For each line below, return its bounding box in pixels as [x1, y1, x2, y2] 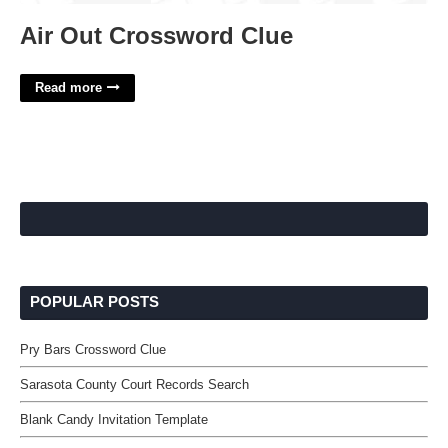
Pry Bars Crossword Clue [20, 342, 166, 357]
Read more [35, 80, 102, 95]
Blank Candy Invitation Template [20, 412, 208, 427]
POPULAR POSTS [30, 293, 159, 310]
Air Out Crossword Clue [20, 22, 293, 49]
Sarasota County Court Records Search [20, 377, 249, 392]
